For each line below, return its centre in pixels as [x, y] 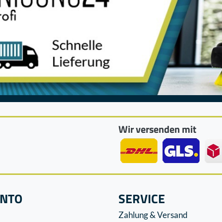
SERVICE [142, 198]
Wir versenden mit [157, 129]
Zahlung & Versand [153, 215]
